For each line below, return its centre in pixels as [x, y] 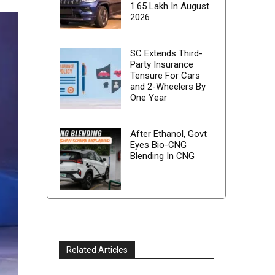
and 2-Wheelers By [168, 87]
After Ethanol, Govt [168, 134]
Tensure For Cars [165, 76]
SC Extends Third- [166, 54]
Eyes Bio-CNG [158, 145]
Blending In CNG [162, 156]
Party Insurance [161, 65]
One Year [148, 98]
